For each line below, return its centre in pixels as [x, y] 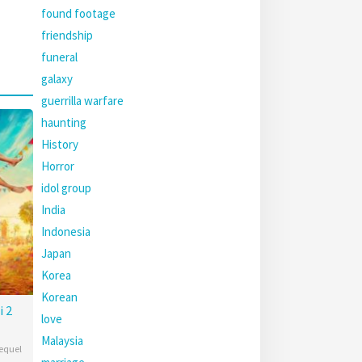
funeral [59, 57]
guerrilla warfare [82, 101]
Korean [59, 297]
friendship [67, 35]
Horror [58, 166]
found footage [78, 13]
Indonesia [66, 232]
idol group [66, 188]
